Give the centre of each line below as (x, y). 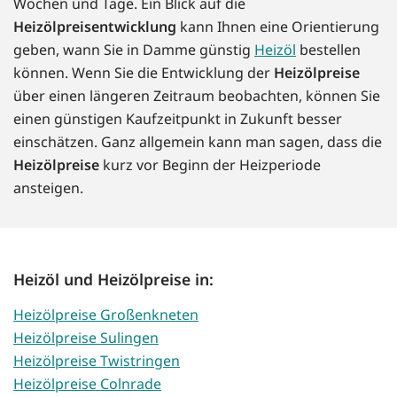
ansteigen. (48, 188)
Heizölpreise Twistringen (97, 361)
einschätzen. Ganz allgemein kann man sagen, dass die (198, 142)
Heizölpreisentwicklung (95, 27)
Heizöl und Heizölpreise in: (113, 280)
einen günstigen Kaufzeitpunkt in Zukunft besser (178, 119)
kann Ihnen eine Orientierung (278, 27)
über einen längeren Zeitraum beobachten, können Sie (197, 96)
